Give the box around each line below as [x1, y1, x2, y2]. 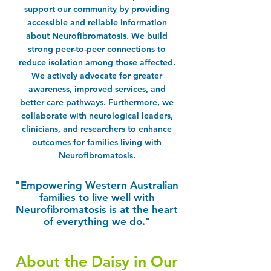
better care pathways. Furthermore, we [20, 96, 174, 108]
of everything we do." [43, 215, 151, 227]
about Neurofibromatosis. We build [26, 30, 168, 41]
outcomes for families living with [32, 136, 162, 148]
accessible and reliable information [27, 16, 167, 28]
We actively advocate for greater [31, 70, 162, 81]
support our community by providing [24, 3, 170, 15]
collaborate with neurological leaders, [21, 109, 173, 121]
